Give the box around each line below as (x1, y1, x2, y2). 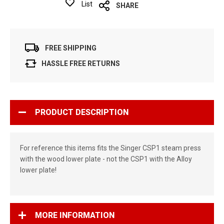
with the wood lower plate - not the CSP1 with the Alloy (20, 155, 192, 163)
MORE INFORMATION (35, 210, 114, 220)
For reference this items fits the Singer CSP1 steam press (20, 144, 201, 152)
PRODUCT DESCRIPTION (35, 107, 128, 117)
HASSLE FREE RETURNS (41, 59, 120, 68)
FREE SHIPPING (45, 43, 96, 52)
